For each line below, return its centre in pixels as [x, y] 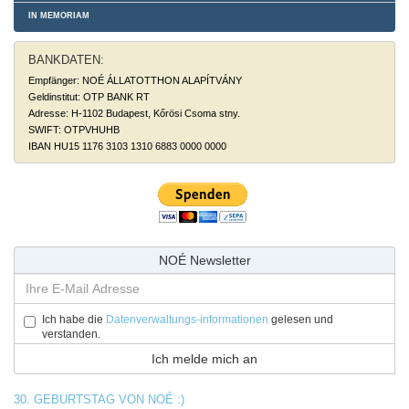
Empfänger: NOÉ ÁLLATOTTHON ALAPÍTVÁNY [135, 80]
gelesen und [301, 320]
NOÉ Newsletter [204, 260]
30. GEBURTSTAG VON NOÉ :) [99, 399]
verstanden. [71, 334]
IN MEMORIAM [59, 16]
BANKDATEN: [66, 60]
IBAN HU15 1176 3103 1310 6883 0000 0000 [127, 146]
